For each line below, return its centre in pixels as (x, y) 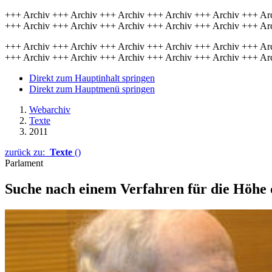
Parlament (24, 163)
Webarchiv (50, 110)
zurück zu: (27, 152)
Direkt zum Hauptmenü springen (92, 89)
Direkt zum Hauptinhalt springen (92, 78)
